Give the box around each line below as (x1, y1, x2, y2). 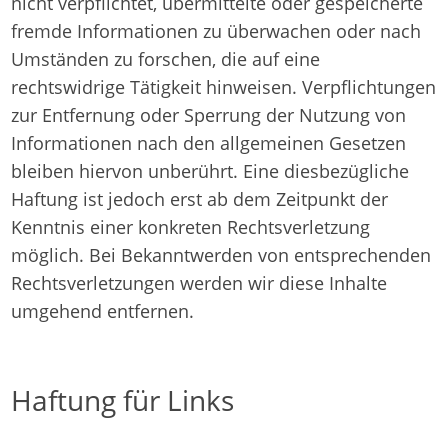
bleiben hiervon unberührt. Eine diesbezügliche (11, 159, 410, 183)
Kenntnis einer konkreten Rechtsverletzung (11, 215, 371, 239)
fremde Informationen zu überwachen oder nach (11, 19, 422, 43)
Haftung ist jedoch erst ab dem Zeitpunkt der (11, 187, 389, 211)
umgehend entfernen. (11, 299, 195, 323)
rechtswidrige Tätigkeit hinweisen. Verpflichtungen (11, 75, 437, 99)
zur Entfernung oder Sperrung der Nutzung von (11, 103, 407, 127)
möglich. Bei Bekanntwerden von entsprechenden (11, 243, 432, 267)
